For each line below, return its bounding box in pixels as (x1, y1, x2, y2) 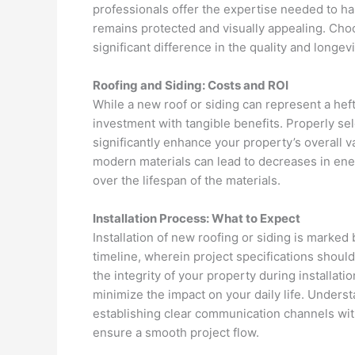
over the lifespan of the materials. (93, 173, 281, 188)
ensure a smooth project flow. (93, 325, 259, 340)
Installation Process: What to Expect (93, 211, 300, 226)
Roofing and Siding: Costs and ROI (93, 78, 288, 93)
